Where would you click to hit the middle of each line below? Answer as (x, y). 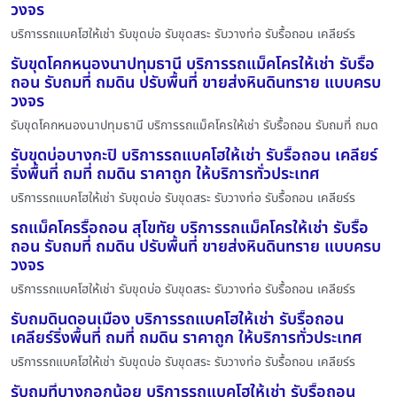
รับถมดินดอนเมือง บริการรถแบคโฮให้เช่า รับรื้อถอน (177, 319)
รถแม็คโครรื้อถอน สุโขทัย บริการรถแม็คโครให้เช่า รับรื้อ (190, 228)
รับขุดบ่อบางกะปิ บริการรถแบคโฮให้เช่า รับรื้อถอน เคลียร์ (194, 155)
